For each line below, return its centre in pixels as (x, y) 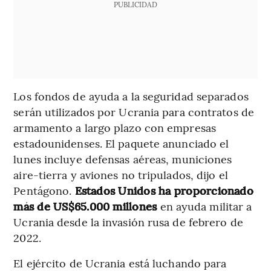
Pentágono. (44, 191)
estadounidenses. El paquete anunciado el (121, 143)
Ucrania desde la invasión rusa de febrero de (128, 222)
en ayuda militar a (204, 206)
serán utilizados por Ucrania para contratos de (134, 112)
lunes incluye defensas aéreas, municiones (123, 159)
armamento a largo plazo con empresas (115, 128)
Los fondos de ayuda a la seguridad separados (131, 96)
